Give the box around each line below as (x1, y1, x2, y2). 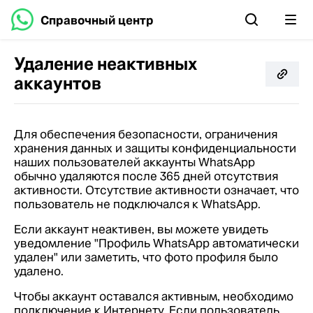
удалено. (14, 263, 64, 279)
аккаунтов (14, 73, 101, 94)
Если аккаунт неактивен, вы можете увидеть (14, 221, 268, 237)
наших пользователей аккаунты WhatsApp (14, 154, 255, 170)
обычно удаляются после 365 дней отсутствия (14, 168, 278, 184)
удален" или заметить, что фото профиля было (14, 249, 278, 265)
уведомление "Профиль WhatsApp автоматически (14, 235, 299, 251)
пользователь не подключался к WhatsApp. (14, 196, 261, 212)
